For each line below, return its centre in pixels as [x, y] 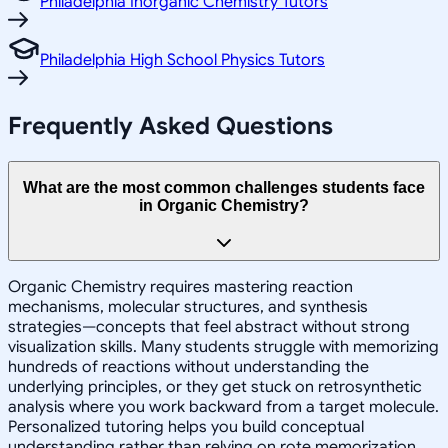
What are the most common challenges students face [224, 188]
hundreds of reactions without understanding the [188, 366]
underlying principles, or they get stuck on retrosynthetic [215, 386]
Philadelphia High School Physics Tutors [182, 59]
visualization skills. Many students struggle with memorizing [223, 346]
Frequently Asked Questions [170, 125]
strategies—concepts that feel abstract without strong [209, 326]
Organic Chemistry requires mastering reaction [180, 286]
